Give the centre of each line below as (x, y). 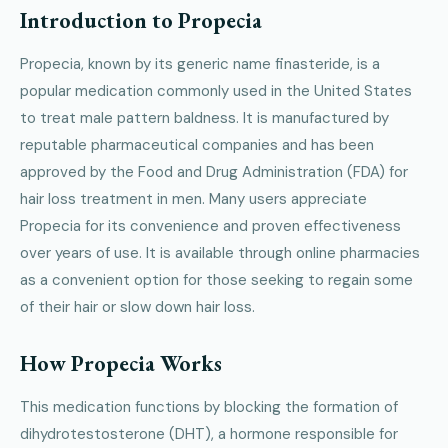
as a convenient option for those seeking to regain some (216, 280)
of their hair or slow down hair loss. (137, 307)
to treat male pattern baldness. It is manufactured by (204, 118)
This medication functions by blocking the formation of (209, 407)
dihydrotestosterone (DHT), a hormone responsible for (209, 434)
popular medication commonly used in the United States (216, 91)
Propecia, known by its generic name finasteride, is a (200, 64)
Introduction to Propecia (141, 21)
